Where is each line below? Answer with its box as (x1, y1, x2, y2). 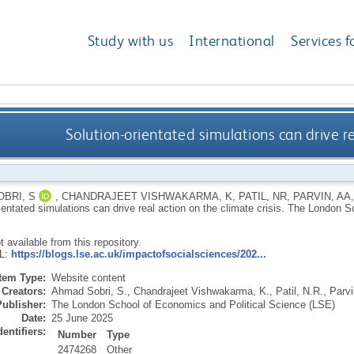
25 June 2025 (51, 311, 113, 324)
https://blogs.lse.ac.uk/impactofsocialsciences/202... (10, 247, 266, 260)
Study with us (87, 32, 174, 51)
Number (58, 328, 97, 341)
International (189, 32, 275, 51)
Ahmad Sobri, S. (51, 284, 127, 297)
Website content (51, 271, 126, 284)
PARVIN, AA (292, 190, 351, 202)
